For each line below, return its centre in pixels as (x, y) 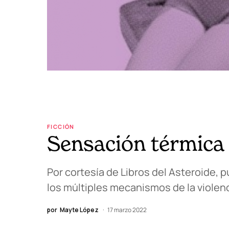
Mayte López (79, 210)
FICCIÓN (61, 127)
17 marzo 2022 (127, 210)
